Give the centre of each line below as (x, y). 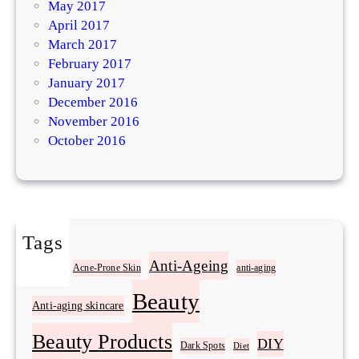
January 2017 (87, 83)
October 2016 (87, 140)
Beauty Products (102, 341)
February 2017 (90, 63)
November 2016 (94, 121)
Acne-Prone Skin (107, 268)
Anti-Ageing (189, 265)
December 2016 (93, 102)
